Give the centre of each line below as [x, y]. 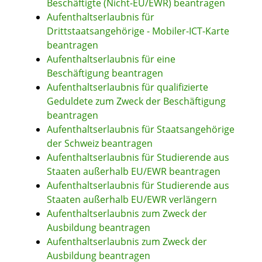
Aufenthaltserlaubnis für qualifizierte [127, 87]
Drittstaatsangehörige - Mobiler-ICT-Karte [138, 31]
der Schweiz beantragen [100, 144]
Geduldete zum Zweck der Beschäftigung [136, 101]
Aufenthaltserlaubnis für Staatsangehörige [141, 130]
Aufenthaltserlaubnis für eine [111, 59]
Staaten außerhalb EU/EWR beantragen [134, 172]
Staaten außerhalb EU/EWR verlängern [132, 200]
